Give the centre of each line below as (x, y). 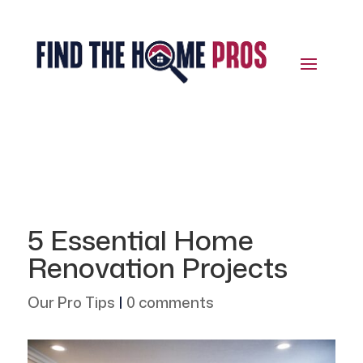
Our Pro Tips (71, 303)
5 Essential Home (140, 240)
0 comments (170, 303)
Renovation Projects (157, 268)
